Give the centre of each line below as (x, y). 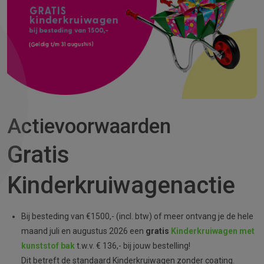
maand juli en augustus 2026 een (83, 231)
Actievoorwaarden (89, 126)
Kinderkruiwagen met (213, 231)
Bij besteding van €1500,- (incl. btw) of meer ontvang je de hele (137, 216)
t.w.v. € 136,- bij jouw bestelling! (133, 246)
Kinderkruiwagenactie (121, 185)
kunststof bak (48, 246)
